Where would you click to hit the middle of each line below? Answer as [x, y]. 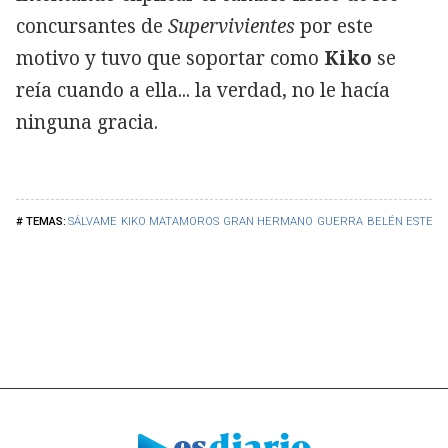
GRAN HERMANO [268, 221]
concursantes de [92, 25]
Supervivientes [231, 25]
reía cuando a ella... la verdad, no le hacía [203, 89]
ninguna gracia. [87, 121]
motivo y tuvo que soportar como [170, 57]
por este [334, 25]
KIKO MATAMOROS [170, 221]
